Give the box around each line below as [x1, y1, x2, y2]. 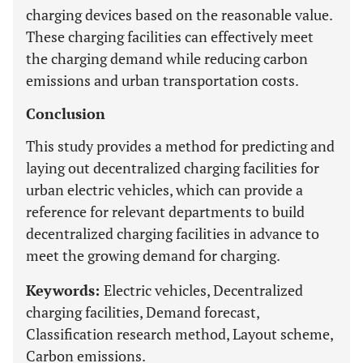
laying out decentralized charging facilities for [26, 158, 319, 177]
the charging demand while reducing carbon [26, 49, 308, 68]
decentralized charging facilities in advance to [26, 224, 319, 243]
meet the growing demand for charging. [26, 246, 280, 265]
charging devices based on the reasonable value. [26, 5, 332, 24]
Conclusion [26, 104, 105, 123]
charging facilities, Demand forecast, [26, 302, 259, 322]
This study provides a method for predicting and [26, 136, 335, 156]
